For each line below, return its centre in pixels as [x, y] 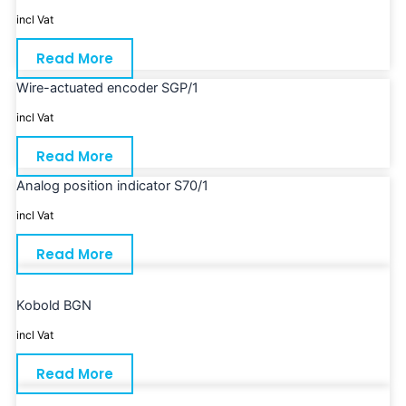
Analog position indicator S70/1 [112, 186]
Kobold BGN [54, 306]
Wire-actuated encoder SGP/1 [107, 88]
